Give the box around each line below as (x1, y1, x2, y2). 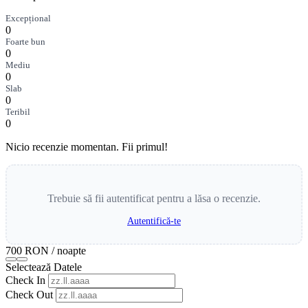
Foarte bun (5, 36, 45, 47)
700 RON (5, 244, 49, 256)
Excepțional (5, 12, 51, 23)
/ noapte (52, 244, 86, 256)
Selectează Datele (5, 261, 82, 273)
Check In (5, 274, 45, 286)
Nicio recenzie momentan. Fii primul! (5, 140, 168, 153)
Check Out (5, 288, 53, 300)
